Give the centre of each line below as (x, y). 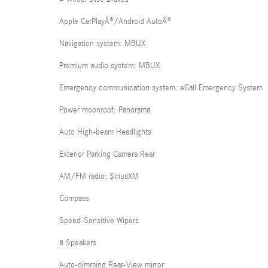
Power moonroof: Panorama (105, 110)
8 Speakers (78, 243)
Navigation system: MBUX (102, 44)
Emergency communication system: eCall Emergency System (161, 88)
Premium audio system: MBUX (109, 66)
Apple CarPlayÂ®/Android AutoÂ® (115, 22)
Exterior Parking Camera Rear (107, 154)
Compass (74, 199)
